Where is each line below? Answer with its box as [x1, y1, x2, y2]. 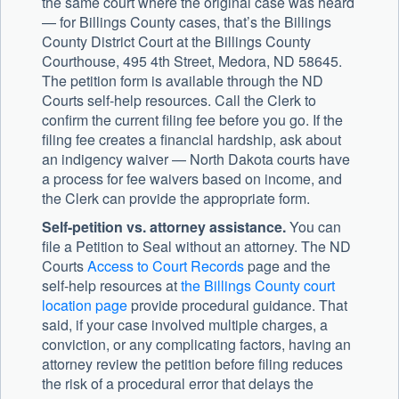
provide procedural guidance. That [127, 295, 347, 316]
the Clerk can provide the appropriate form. [42, 188, 310, 209]
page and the [244, 256, 330, 277]
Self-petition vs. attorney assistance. [42, 216, 286, 238]
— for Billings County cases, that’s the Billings [42, 12, 331, 33]
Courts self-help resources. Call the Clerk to [42, 90, 316, 111]
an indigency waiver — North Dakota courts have [42, 149, 350, 170]
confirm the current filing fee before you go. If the [42, 110, 343, 131]
